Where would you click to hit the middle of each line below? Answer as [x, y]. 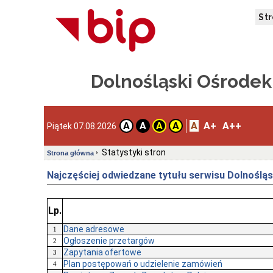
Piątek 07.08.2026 [82, 126]
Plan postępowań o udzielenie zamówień [143, 264]
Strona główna [70, 153]
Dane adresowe [94, 229]
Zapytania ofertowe [102, 253]
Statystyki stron [134, 153]
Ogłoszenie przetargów [109, 241]
